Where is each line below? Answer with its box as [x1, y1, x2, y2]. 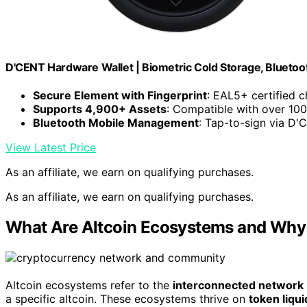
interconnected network [173, 278, 304, 293]
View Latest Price [5, 140, 96, 155]
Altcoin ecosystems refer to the [5, 278, 173, 293]
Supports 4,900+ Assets [33, 102, 167, 116]
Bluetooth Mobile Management [33, 116, 199, 130]
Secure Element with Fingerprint [33, 88, 207, 103]
